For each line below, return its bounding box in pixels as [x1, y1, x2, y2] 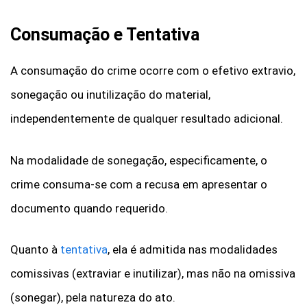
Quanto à [10, 243, 60, 257]
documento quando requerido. [10, 201, 168, 215]
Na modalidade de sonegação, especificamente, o [10, 153, 267, 167]
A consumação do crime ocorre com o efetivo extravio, [10, 64, 295, 78]
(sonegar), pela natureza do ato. [10, 291, 175, 305]
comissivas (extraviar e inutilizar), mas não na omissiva [10, 267, 295, 281]
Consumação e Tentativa [10, 25, 199, 45]
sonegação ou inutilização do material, [10, 88, 210, 102]
